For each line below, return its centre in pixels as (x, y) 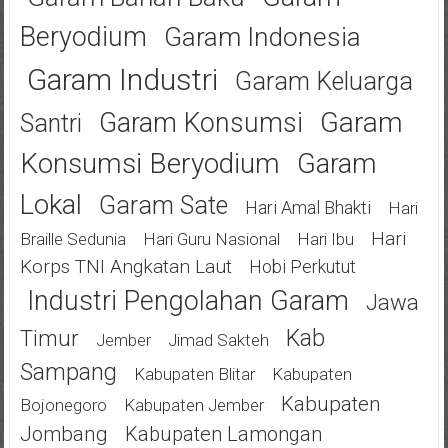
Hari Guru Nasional (211, 238)
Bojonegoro (63, 404)
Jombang (63, 433)
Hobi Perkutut (302, 266)
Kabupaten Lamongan (223, 433)
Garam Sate (163, 205)
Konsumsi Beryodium (149, 163)
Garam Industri (122, 79)
